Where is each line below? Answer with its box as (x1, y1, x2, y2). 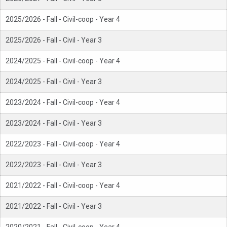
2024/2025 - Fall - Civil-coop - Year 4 (6, 57, 120, 65)
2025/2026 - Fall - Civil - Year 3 (6, 36, 102, 45)
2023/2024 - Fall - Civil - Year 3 (6, 119, 102, 128)
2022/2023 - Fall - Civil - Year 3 (6, 161, 102, 169)
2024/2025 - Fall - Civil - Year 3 (6, 78, 102, 86)
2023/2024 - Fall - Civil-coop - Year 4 (6, 98, 120, 107)
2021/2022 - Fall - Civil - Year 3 (6, 202, 102, 211)
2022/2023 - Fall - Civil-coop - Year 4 (6, 140, 120, 148)
